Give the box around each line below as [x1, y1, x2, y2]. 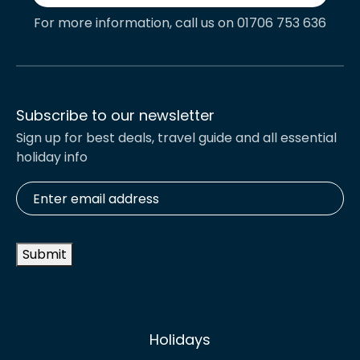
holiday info [16, 148, 88, 167]
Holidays [149, 329, 211, 350]
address [15, 209, 59, 226]
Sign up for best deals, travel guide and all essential [16, 129, 337, 148]
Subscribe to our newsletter [16, 105, 215, 126]
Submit [22, 245, 67, 264]
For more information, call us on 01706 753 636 [34, 14, 326, 33]
